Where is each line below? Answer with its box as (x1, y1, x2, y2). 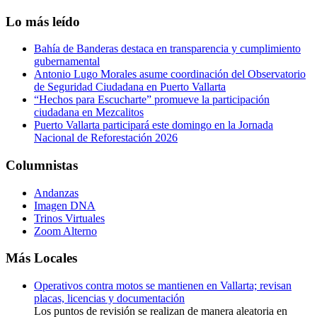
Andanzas (34, 186, 79, 199)
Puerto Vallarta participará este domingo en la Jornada (34, 119, 273, 132)
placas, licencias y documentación (34, 292, 185, 305)
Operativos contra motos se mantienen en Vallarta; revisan (34, 279, 292, 292)
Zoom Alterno (34, 224, 97, 237)
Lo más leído (6, 13, 80, 29)
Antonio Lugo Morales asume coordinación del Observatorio (34, 68, 306, 81)
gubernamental (34, 55, 100, 68)
